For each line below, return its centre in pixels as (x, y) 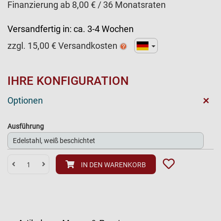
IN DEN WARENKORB (113, 165)
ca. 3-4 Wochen (104, 29)
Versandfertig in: (39, 29)
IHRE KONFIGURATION (68, 81)
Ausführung (26, 126)
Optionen (25, 100)
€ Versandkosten (84, 46)
